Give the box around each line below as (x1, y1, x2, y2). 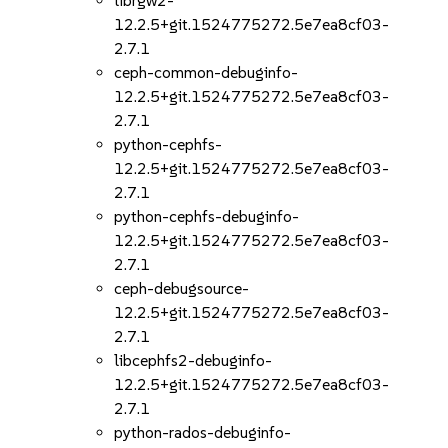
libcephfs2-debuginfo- (114, 351, 273, 370)
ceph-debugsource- (114, 279, 250, 298)
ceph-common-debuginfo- (114, 63, 299, 82)
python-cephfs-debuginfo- (114, 207, 300, 226)
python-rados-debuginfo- (114, 423, 292, 442)
